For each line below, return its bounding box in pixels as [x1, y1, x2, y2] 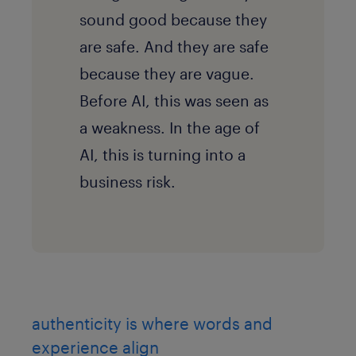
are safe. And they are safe [79, 37, 269, 56]
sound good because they [79, 10, 267, 29]
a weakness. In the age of [79, 118, 260, 137]
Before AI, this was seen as [79, 91, 269, 110]
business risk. [79, 172, 176, 192]
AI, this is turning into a [79, 145, 246, 164]
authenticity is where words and [32, 314, 273, 334]
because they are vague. [79, 64, 254, 83]
